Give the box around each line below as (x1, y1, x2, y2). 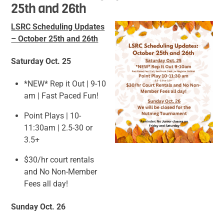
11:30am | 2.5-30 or (24, 122, 92, 132)
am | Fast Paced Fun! (24, 90, 98, 100)
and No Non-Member (24, 166, 97, 176)
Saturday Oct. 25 (11, 56, 71, 66)
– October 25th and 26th (11, 34, 98, 44)
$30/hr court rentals (24, 154, 94, 164)
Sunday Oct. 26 (11, 202, 66, 212)
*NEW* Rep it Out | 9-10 (24, 78, 106, 88)
